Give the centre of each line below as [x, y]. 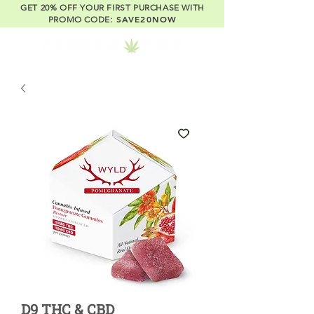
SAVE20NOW [146, 19]
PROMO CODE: [80, 19]
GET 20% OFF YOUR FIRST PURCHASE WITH [112, 7]
